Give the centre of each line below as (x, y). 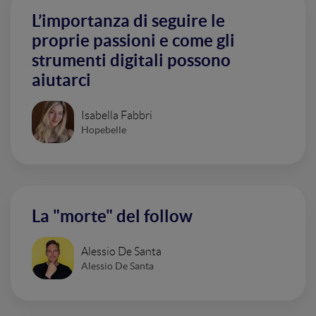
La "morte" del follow (112, 216)
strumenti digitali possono (131, 60)
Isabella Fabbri (117, 115)
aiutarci (61, 80)
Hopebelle (104, 129)
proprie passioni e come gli (133, 41)
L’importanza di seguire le (128, 21)
